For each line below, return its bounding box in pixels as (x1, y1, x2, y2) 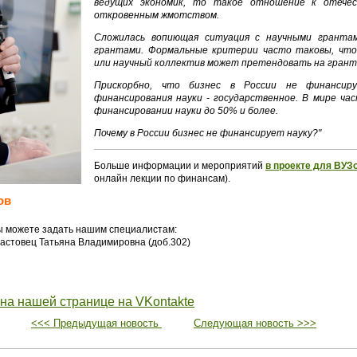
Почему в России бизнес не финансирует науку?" (94, 127, 321, 139)
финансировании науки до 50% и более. (94, 105, 278, 116)
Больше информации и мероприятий (94, 160, 265, 171)
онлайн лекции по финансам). (94, 173, 230, 184)
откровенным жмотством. (94, 10, 219, 21)
